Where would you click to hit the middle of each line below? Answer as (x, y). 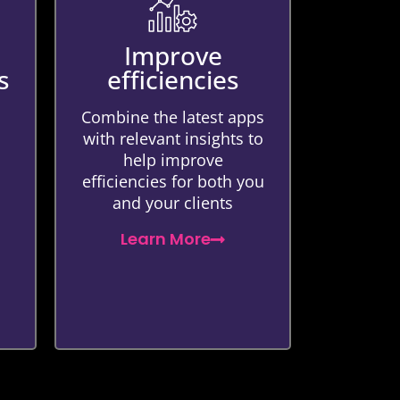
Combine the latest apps (173, 117)
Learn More (166, 239)
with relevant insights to (173, 138)
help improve (173, 160)
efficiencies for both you (173, 181)
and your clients (173, 203)
